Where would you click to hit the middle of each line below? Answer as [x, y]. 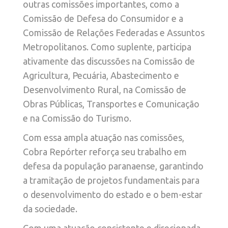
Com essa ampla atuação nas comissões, [104, 138]
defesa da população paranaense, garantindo [113, 166]
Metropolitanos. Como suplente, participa [107, 47]
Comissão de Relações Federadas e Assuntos [114, 33]
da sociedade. [50, 209]
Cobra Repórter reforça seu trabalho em [105, 152]
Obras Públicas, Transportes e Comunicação [111, 104]
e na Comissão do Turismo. [77, 118]
